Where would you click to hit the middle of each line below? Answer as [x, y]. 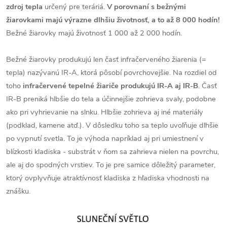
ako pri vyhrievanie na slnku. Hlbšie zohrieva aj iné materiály [105, 112]
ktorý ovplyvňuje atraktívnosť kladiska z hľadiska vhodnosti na [108, 178]
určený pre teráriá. [75, 7]
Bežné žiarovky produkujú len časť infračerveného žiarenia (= [106, 59]
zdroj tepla [24, 7]
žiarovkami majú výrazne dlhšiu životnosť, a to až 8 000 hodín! [113, 20]
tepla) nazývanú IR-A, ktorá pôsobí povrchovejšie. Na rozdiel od [111, 72]
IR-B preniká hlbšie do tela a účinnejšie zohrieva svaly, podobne [111, 99]
